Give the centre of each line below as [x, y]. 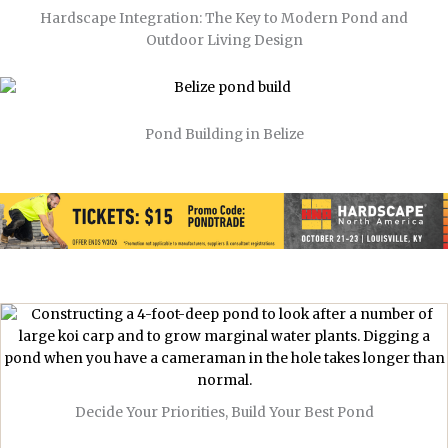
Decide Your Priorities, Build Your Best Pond [224, 413]
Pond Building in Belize [224, 135]
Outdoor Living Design [224, 41]
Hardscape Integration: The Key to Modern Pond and [224, 19]
